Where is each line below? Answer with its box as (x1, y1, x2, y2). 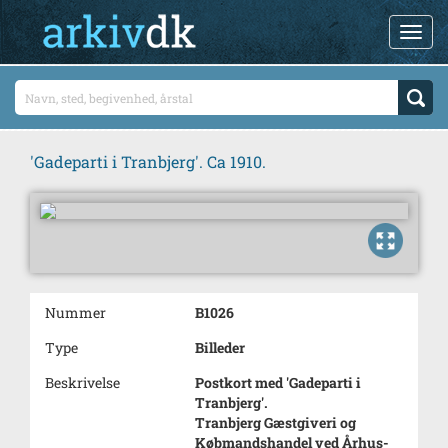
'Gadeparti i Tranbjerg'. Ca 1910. (30, 151, 266, 172)
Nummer (45, 303, 106, 322)
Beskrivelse (45, 373, 120, 392)
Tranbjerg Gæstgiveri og (195, 413, 356, 432)
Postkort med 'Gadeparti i (195, 373, 361, 392)
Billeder (195, 338, 245, 357)
